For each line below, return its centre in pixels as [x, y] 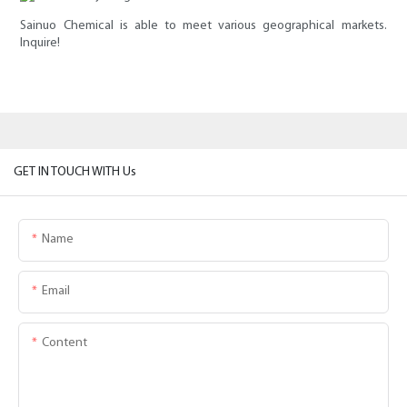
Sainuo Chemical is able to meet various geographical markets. [203, 26]
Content [65, 342]
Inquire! [40, 44]
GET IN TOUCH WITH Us [75, 172]
